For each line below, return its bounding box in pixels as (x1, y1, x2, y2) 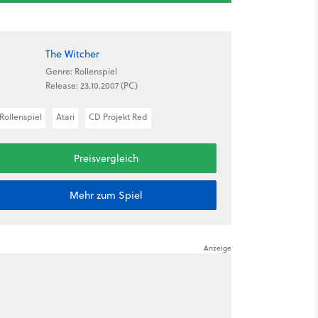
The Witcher (45, 46, 99, 61)
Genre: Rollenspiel (45, 65, 117, 77)
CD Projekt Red (88, 111, 148, 123)
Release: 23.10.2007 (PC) (45, 79, 138, 92)
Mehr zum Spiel (69, 188, 143, 202)
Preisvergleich (73, 151, 138, 165)
